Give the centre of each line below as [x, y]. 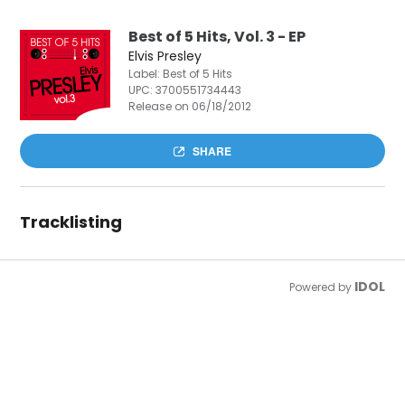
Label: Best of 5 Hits [181, 74]
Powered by [321, 287]
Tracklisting [71, 222]
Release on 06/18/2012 [190, 106]
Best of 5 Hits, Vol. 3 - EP [217, 37]
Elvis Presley [165, 56]
